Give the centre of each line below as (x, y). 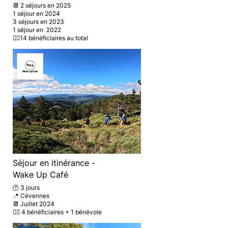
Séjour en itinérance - (54, 163)
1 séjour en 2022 (37, 30)
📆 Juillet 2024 (34, 204)
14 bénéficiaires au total (54, 38)
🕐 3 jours (26, 188)
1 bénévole (86, 212)
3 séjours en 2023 (38, 22)
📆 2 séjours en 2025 (42, 5)
